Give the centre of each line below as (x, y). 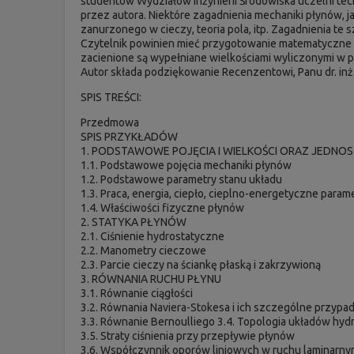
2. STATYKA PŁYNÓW (134, 222)
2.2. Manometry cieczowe (144, 250)
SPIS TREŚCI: (111, 97)
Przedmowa (110, 122)
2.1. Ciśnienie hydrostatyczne (153, 236)
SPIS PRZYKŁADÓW (130, 136)
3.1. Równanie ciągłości (137, 293)
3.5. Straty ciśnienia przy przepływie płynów (188, 335)
